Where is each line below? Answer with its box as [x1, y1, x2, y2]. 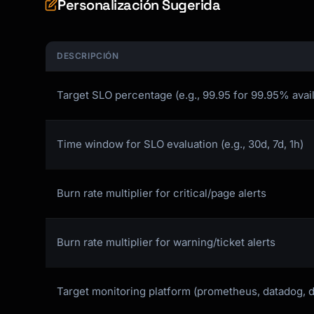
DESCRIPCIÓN [57, 50, 119, 61]
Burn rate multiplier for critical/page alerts [57, 186, 266, 200]
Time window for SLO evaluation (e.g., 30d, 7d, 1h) [57, 137, 303, 151]
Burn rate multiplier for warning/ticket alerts [57, 235, 275, 249]
